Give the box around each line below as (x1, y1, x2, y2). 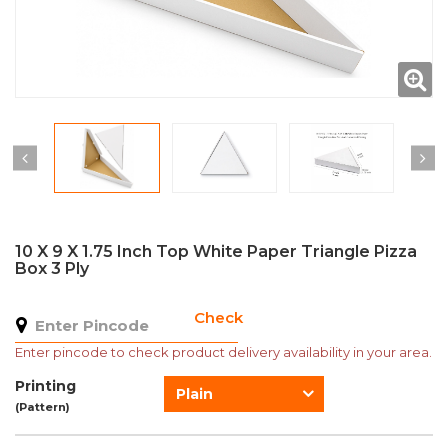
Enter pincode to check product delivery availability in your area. (15, 344, 432, 360)
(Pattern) (15, 400, 70, 414)
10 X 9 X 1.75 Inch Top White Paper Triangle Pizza (15, 242, 417, 261)
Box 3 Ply (15, 259, 89, 278)
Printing (15, 377, 76, 395)
